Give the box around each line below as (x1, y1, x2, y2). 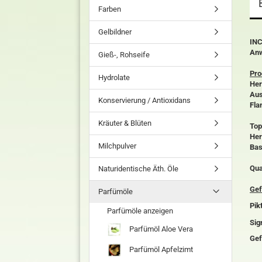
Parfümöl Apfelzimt (127, 244, 193, 254)
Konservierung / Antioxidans (98, 96, 191, 105)
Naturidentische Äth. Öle (98, 164, 178, 173)
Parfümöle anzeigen (107, 206, 173, 215)
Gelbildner (98, 27, 132, 36)
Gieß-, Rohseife (98, 50, 150, 59)
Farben (98, 5, 121, 13)
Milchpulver (98, 142, 136, 150)
